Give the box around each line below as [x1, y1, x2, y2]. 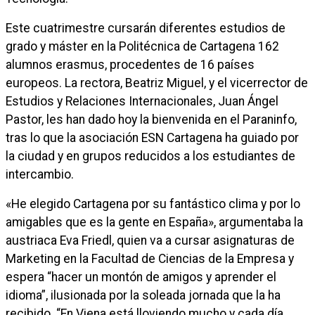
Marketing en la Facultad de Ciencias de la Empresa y [6, 252, 294, 266]
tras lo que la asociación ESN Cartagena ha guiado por [6, 131, 299, 145]
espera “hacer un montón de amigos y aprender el [6, 270, 276, 284]
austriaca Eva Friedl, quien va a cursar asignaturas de [6, 233, 295, 247]
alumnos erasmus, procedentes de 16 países [6, 58, 255, 72]
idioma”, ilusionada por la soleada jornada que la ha [6, 288, 281, 302]
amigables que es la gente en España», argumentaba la [6, 215, 303, 229]
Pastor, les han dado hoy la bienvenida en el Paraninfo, [6, 112, 297, 127]
